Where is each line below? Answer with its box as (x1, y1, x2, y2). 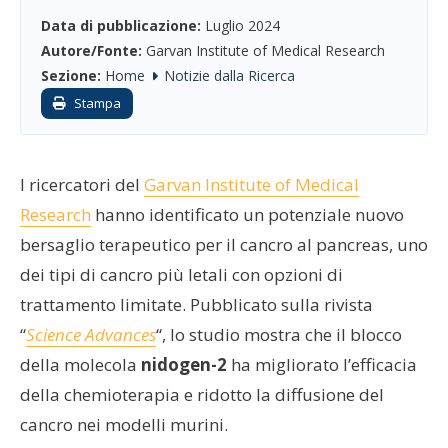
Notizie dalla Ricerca (164, 65, 295, 85)
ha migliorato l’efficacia (227, 352, 417, 376)
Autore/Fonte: (41, 40, 142, 60)
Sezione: (41, 65, 101, 85)
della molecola (20, 352, 141, 376)
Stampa (74, 93, 121, 112)
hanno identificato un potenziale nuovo (91, 202, 404, 226)
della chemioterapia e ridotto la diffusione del (20, 382, 384, 406)
